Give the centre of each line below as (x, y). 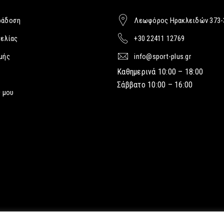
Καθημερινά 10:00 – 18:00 (160, 72)
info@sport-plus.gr (162, 56)
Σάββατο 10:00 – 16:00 (155, 85)
